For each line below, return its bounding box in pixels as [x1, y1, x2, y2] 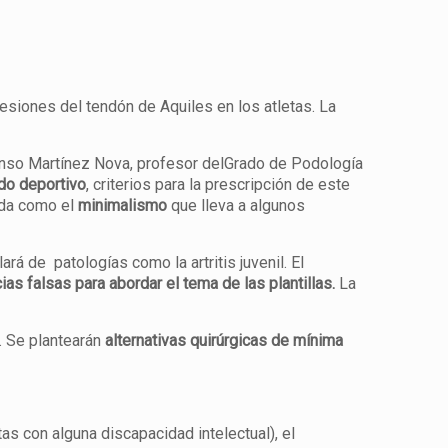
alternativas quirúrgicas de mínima [105, 331, 344, 350]
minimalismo [78, 196, 168, 215]
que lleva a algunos [167, 196, 306, 215]
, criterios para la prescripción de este [86, 175, 351, 194]
